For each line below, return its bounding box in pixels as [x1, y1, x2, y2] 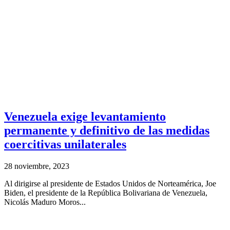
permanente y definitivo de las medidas [4, 123, 209, 137]
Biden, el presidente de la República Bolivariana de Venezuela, [4, 188, 207, 197]
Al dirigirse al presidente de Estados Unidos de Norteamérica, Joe [4, 179, 216, 188]
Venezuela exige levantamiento [4, 109, 166, 123]
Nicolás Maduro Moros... [4, 197, 86, 206]
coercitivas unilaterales [4, 137, 126, 151]
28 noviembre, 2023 [4, 161, 69, 170]
